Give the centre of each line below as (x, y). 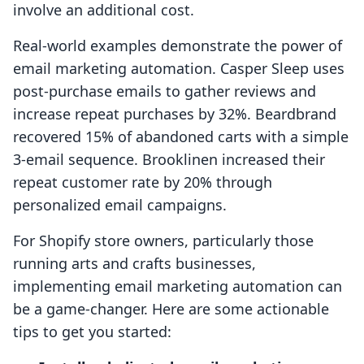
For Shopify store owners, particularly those (163, 241)
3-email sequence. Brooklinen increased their (169, 160)
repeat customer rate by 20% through (143, 182)
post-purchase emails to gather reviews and (165, 91)
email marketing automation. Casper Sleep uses (179, 69)
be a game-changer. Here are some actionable (171, 309)
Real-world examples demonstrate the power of (178, 46)
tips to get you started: (92, 332)
